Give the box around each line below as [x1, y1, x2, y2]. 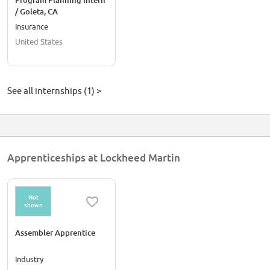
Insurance [15, 22, 48, 32]
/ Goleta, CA [15, 7, 58, 17]
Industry [15, 254, 43, 265]
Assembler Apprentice [15, 228, 95, 238]
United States [15, 37, 63, 47]
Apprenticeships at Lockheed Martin [7, 151, 180, 165]
